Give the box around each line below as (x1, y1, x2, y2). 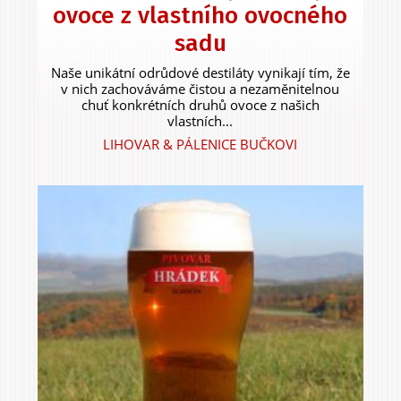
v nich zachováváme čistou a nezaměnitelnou (61, 79, 340, 98)
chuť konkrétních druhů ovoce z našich (81, 95, 320, 114)
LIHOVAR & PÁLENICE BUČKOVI (103, 134, 298, 153)
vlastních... (167, 111, 234, 130)
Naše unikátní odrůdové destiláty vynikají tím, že (50, 63, 350, 81)
